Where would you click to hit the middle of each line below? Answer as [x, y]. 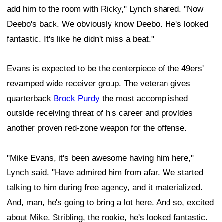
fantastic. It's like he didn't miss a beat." [81, 39]
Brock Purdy [77, 99]
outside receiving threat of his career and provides [100, 113]
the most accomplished [144, 99]
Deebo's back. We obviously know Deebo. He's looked [108, 24]
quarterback [30, 99]
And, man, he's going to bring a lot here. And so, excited [110, 203]
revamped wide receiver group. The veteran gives [99, 84]
